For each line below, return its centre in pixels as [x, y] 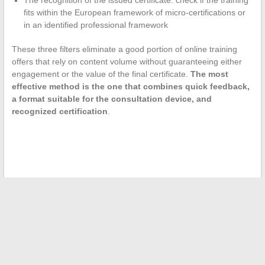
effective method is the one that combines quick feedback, [130, 86]
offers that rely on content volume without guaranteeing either [127, 61]
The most [209, 74]
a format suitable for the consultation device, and [112, 98]
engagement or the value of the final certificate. [101, 74]
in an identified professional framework [96, 25]
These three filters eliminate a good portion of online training [124, 49]
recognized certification [59, 111]
